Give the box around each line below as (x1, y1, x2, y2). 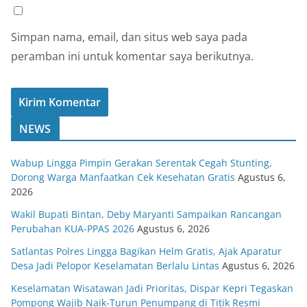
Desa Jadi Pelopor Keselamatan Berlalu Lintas (11, 258, 219, 272)
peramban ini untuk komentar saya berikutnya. (11, 48, 254, 64)
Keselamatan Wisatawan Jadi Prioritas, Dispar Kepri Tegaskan (11, 281, 293, 295)
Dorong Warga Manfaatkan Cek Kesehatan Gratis (11, 170, 235, 184)
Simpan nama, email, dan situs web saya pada (11, 29, 247, 45)
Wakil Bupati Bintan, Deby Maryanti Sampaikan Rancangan (11, 207, 282, 221)
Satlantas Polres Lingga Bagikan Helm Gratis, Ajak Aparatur (11, 244, 282, 258)
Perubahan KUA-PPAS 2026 (11, 221, 134, 235)
